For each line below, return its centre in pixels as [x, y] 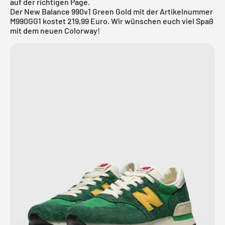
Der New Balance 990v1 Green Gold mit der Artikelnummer [111, 11]
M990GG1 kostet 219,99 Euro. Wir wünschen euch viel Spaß [112, 21]
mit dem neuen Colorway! [55, 30]
